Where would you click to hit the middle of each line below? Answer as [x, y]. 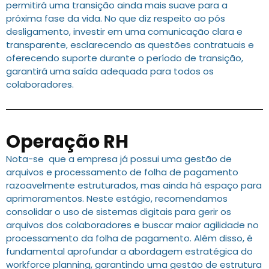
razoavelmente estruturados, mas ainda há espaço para [134, 186]
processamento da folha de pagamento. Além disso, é [129, 238]
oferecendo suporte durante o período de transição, [125, 58]
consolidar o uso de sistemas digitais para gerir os [119, 212]
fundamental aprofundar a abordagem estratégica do [129, 252]
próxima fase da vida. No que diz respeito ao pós [116, 19]
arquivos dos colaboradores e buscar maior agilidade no [132, 225]
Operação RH [67, 142]
